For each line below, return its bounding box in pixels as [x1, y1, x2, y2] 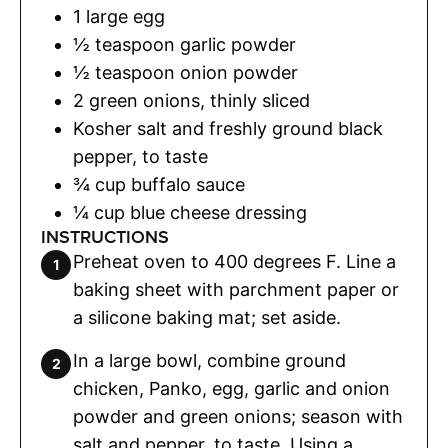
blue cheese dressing [130, 201, 307, 223]
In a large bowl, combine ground [73, 349, 346, 371]
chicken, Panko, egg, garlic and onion [73, 377, 390, 399]
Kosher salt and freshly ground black [73, 117, 383, 139]
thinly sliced [210, 89, 310, 111]
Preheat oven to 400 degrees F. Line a [73, 250, 396, 272]
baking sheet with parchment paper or [73, 278, 399, 300]
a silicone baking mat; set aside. [73, 306, 341, 328]
